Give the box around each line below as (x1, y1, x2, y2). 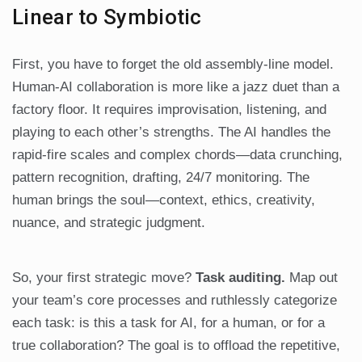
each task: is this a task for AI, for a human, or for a (12, 315, 325, 331)
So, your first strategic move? (12, 270, 196, 286)
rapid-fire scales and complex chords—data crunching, (12, 147, 343, 163)
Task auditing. (196, 270, 285, 286)
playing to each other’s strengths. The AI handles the (12, 124, 330, 141)
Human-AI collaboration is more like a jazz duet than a (12, 79, 339, 95)
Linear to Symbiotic (12, 5, 202, 30)
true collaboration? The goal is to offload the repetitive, (12, 338, 340, 354)
